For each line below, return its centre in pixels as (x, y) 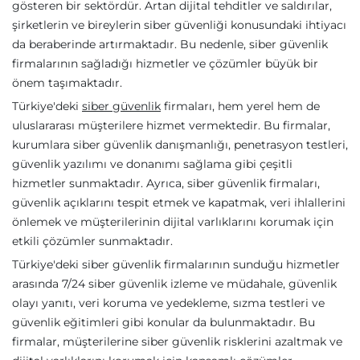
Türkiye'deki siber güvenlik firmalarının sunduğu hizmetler (176, 265)
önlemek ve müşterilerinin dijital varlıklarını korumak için (173, 222)
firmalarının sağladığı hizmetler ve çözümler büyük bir (165, 64)
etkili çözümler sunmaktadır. (92, 241)
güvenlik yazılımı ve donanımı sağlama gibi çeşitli (152, 164)
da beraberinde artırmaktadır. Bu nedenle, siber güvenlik (170, 45)
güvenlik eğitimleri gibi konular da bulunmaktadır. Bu (164, 323)
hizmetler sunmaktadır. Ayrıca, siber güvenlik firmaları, (166, 184)
